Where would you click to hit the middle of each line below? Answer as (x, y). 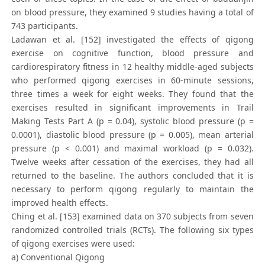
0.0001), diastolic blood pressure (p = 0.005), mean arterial (132, 135)
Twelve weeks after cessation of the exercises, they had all (132, 162)
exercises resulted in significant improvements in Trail (132, 108)
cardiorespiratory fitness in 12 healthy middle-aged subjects (132, 67)
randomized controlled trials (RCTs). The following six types (132, 230)
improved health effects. (60, 203)
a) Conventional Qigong (58, 257)
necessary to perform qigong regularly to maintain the (132, 189)
